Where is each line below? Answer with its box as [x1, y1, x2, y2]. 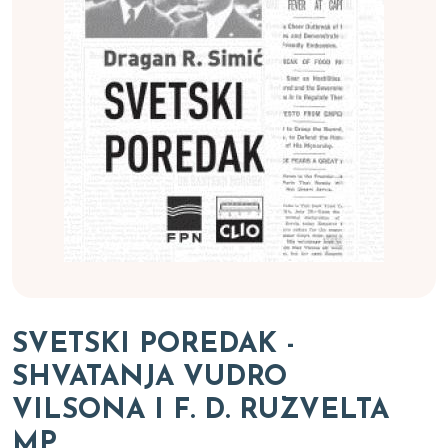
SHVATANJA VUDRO [12, 364, 287, 392]
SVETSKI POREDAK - [12, 331, 295, 359]
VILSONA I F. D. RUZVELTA [12, 397, 389, 425]
